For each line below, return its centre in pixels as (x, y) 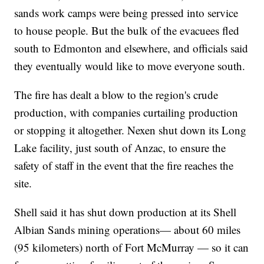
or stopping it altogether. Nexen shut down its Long (131, 130)
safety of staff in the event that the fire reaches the (124, 166)
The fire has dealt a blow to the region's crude (116, 95)
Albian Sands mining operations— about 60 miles (128, 230)
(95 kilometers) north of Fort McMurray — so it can (132, 247)
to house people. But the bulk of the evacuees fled (127, 31)
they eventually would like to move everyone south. (130, 66)
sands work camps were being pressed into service (126, 13)
